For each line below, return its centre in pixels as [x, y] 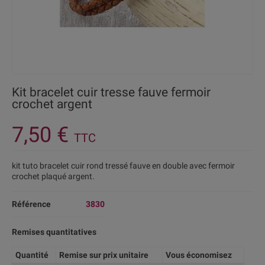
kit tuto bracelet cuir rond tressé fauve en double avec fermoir [123, 166]
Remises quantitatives [54, 232]
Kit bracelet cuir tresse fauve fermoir [111, 92]
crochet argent [52, 104]
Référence [31, 204]
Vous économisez [198, 255]
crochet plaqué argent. [53, 176]
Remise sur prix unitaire [104, 255]
